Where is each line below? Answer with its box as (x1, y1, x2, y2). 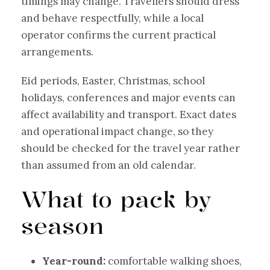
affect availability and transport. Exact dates (21, 107, 236, 121)
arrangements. (21, 45, 93, 58)
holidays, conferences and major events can (21, 90, 236, 104)
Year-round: (42, 254, 105, 268)
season (21, 210, 104, 240)
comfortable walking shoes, (105, 254, 242, 268)
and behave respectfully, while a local (21, 11, 204, 25)
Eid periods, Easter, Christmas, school (21, 74, 205, 87)
